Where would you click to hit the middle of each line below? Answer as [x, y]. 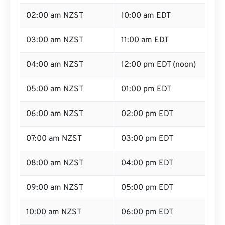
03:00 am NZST [55, 40]
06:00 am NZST [55, 114]
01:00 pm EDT [146, 89]
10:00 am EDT [146, 16]
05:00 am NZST [55, 89]
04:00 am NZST [55, 65]
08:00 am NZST [55, 163]
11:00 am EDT [145, 40]
